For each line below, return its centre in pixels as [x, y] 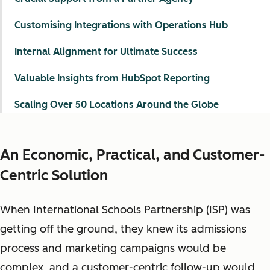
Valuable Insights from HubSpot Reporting [112, 78]
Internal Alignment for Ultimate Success [106, 52]
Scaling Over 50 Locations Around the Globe [117, 105]
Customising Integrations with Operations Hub [121, 25]
